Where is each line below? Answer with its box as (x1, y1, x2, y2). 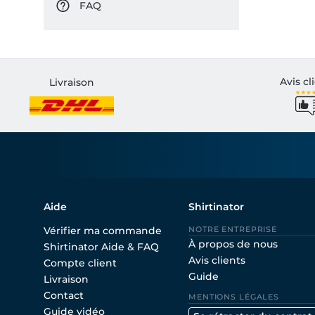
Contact (44, 289, 84, 302)
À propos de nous (188, 238, 278, 250)
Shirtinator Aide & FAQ (44, 240, 159, 253)
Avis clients (188, 254, 245, 266)
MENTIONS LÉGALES (188, 292, 280, 302)
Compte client (44, 257, 117, 269)
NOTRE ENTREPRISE (188, 224, 278, 234)
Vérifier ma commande (44, 224, 162, 237)
